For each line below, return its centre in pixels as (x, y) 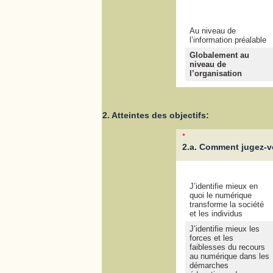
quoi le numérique (220, 196)
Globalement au (219, 55)
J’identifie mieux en (223, 186)
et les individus (216, 214)
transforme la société (226, 205)
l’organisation (215, 74)
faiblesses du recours (227, 247)
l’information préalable (228, 40)
